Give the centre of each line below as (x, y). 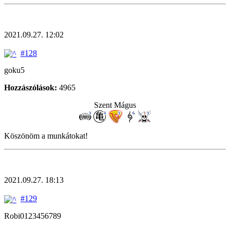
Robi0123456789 (33, 216)
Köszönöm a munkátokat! (46, 136)
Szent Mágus (115, 105)
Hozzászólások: (31, 88)
